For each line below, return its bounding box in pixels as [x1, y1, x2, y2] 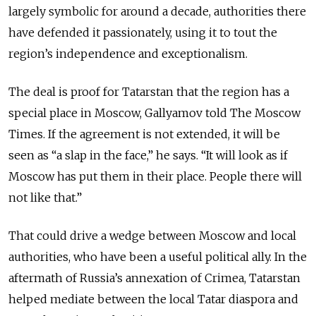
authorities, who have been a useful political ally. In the [8, 249, 307, 264]
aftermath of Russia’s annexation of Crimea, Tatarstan [8, 270, 300, 285]
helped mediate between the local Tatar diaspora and [8, 291, 298, 306]
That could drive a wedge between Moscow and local [8, 228, 296, 243]
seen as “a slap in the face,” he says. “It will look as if [8, 147, 288, 162]
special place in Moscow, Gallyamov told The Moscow [8, 105, 300, 120]
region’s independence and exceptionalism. [8, 46, 248, 61]
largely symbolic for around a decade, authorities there [8, 4, 306, 18]
